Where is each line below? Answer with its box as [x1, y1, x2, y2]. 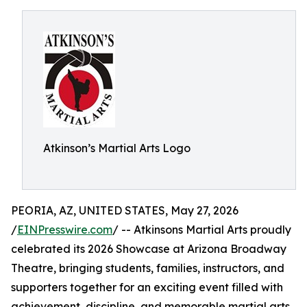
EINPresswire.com [17, 223, 112, 236]
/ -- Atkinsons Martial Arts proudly [112, 223, 291, 236]
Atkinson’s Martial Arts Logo [43, 141, 191, 155]
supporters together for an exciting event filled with [11, 280, 283, 294]
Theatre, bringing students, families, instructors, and [11, 261, 284, 275]
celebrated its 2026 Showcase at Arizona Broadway [11, 242, 286, 256]
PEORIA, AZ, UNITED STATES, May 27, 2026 [11, 204, 238, 217]
